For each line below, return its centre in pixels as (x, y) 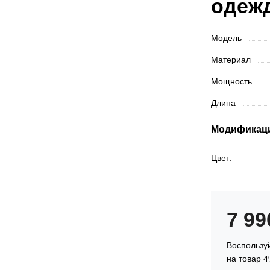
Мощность (233, 81)
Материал (232, 60)
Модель (228, 38)
